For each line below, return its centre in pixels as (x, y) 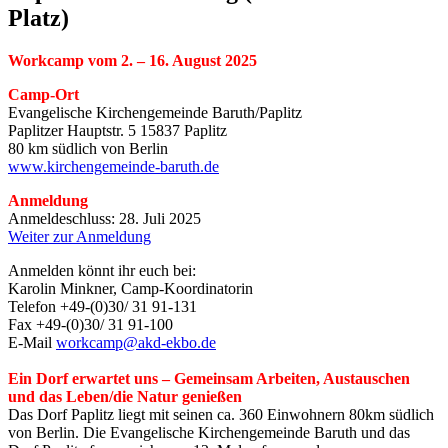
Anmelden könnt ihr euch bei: (102, 271)
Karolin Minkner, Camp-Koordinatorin (130, 289)
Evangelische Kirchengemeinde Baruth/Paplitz (155, 113)
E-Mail (32, 343)
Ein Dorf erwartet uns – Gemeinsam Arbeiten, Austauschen (209, 379)
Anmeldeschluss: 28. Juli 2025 (104, 219)
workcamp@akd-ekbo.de (136, 343)
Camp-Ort (43, 95)
